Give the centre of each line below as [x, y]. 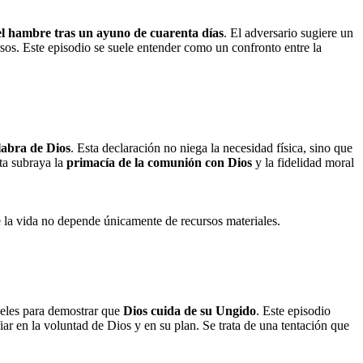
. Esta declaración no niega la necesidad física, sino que [211, 147]
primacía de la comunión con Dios [159, 162]
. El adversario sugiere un [288, 32]
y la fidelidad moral [303, 162]
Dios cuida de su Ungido [190, 311]
